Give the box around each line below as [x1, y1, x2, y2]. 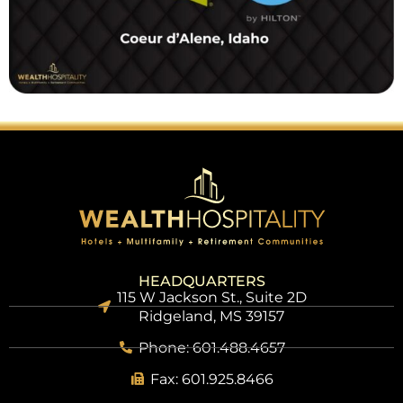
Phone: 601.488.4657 [138, 338, 285, 356]
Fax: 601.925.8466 [149, 370, 273, 388]
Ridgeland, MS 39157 [139, 307, 285, 325]
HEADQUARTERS [138, 272, 265, 290]
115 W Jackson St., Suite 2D [116, 288, 307, 306]
